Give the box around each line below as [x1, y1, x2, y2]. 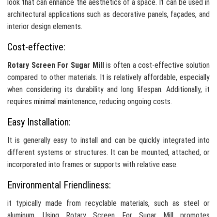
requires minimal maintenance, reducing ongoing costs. [7, 97, 172, 107]
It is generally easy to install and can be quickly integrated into [7, 136, 210, 145]
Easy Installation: [7, 116, 71, 128]
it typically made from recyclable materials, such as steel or [7, 199, 210, 208]
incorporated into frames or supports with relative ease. [7, 160, 178, 170]
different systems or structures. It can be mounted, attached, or [7, 148, 210, 157]
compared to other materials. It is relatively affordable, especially [7, 73, 210, 82]
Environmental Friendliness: [7, 179, 111, 191]
